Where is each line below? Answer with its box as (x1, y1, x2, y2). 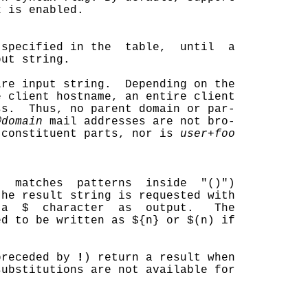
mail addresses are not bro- (43, 115, 235, 128)
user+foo (180, 128, 235, 140)
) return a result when (84, 252, 235, 264)
